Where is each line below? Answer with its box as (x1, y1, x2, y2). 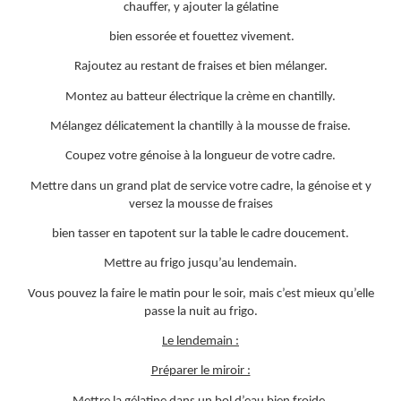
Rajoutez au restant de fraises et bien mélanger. (73, 60, 328, 74)
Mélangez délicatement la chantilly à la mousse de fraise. (50, 120, 351, 134)
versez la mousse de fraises (128, 197, 273, 211)
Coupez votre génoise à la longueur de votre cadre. (65, 149, 336, 164)
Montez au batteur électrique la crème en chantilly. (65, 90, 336, 104)
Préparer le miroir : (150, 364, 251, 379)
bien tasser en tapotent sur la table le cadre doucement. (52, 227, 349, 241)
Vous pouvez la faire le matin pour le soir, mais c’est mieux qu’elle (27, 286, 374, 301)
